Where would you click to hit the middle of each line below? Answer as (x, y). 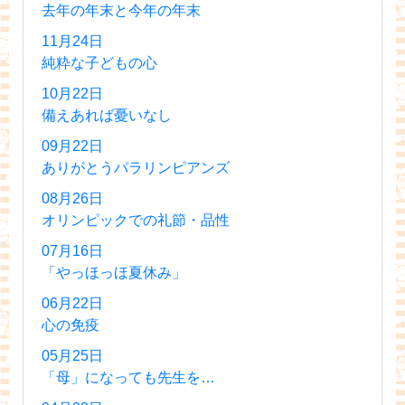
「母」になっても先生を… (128, 377)
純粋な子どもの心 (99, 62)
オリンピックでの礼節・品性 (136, 220)
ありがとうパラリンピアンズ (136, 167)
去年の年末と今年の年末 (121, 10)
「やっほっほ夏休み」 (114, 272)
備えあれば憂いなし (107, 115)
